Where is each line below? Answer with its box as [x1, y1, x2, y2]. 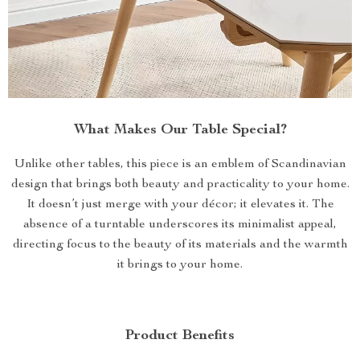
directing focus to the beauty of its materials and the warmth [12, 238, 348, 252]
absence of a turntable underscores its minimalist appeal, [23, 218, 337, 231]
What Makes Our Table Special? [73, 122, 287, 137]
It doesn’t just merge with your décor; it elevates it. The [26, 198, 334, 211]
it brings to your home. [117, 258, 243, 272]
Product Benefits [125, 328, 235, 343]
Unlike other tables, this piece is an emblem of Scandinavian [14, 157, 346, 171]
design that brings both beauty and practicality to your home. [10, 178, 350, 191]
